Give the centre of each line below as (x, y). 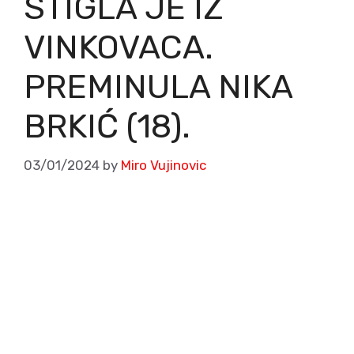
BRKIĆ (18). (107, 127)
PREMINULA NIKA (158, 87)
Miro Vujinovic (164, 165)
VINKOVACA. (119, 48)
